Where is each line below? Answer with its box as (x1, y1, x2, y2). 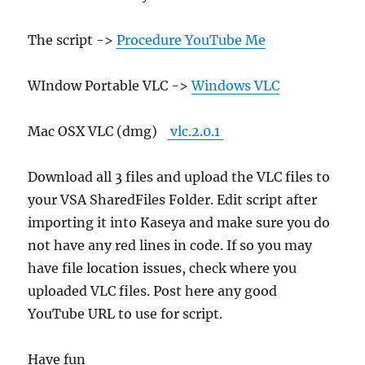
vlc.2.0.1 (167, 122, 224, 139)
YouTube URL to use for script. (28, 305, 223, 322)
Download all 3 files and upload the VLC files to (28, 168, 331, 185)
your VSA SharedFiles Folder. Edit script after (28, 191, 318, 208)
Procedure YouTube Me (117, 31, 266, 48)
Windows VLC (191, 77, 280, 94)
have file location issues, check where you (28, 259, 297, 276)
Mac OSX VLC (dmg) (28, 122, 168, 139)
